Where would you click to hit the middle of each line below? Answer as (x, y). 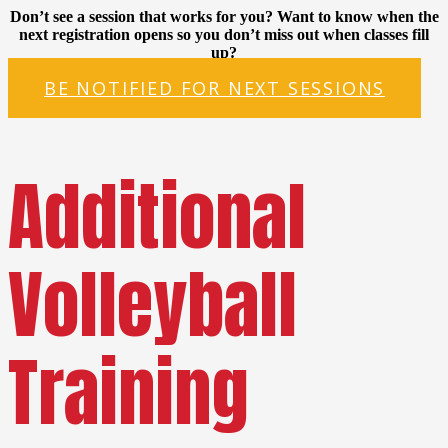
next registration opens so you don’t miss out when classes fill (224, 35)
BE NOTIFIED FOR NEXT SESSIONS (215, 88)
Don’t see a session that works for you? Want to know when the (224, 17)
